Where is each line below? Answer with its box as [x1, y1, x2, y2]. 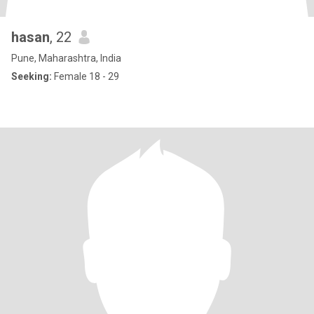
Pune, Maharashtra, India [11, 53, 121, 64]
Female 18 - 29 [52, 71, 119, 82]
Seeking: [11, 71, 52, 82]
